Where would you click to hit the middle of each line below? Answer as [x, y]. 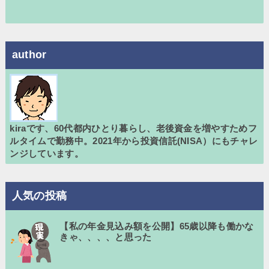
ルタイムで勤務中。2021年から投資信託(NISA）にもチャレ [134, 141]
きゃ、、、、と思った [106, 237]
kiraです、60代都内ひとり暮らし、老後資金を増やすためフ [134, 128]
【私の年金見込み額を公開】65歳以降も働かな [157, 226]
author [29, 55]
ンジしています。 [47, 153]
